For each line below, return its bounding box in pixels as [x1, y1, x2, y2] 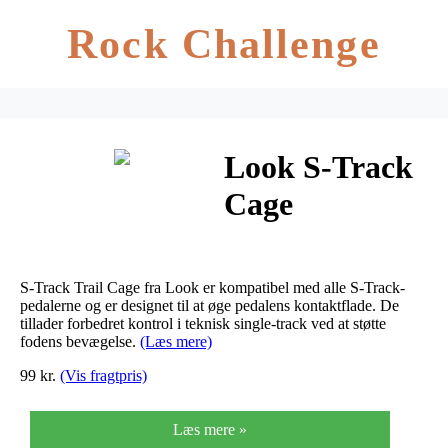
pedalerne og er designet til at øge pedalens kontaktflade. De [20, 296, 399, 314]
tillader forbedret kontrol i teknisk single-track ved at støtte [20, 314, 386, 332]
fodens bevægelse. [20, 332, 140, 350]
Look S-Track [224, 149, 413, 186]
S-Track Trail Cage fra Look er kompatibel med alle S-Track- [20, 278, 405, 296]
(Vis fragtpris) [60, 366, 147, 384]
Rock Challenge [67, 21, 381, 67]
